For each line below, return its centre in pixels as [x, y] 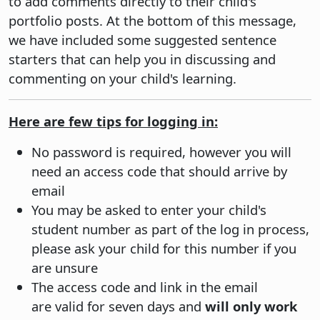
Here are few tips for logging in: [113, 121]
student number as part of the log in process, [170, 229]
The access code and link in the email [145, 286]
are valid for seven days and [118, 306]
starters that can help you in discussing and [142, 59]
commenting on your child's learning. [122, 78]
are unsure [65, 267]
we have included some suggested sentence [142, 39]
